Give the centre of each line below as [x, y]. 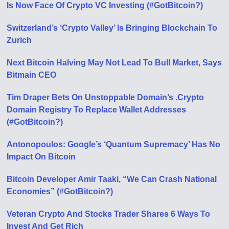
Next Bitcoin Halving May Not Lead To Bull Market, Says [114, 62]
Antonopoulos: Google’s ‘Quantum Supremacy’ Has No [114, 144]
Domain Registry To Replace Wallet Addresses [97, 109]
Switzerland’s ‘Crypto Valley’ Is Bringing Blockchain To [112, 28]
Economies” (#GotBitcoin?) [60, 191]
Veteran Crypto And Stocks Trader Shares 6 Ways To [109, 214]
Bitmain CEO [32, 75]
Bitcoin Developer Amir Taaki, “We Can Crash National [112, 179]
